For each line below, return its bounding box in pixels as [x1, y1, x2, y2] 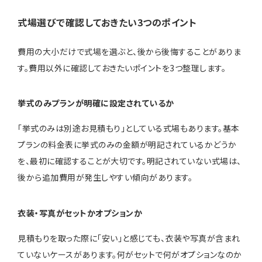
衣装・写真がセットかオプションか [18, 206, 142, 219]
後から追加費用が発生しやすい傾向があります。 [18, 171, 192, 184]
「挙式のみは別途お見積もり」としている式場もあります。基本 [18, 122, 240, 135]
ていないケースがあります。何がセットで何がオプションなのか [18, 248, 242, 260]
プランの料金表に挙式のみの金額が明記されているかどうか [18, 139, 237, 151]
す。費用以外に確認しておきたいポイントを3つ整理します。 [18, 61, 226, 74]
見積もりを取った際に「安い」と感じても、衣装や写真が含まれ [18, 232, 240, 244]
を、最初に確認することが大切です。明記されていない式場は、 [18, 155, 242, 167]
